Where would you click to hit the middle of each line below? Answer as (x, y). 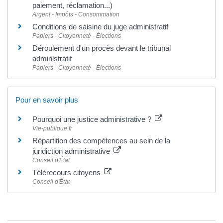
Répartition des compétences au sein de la (101, 141)
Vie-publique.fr (52, 129)
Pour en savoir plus (47, 100)
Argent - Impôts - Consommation (76, 14)
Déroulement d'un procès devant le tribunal (102, 48)
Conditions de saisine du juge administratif (100, 26)
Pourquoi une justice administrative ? (93, 119)
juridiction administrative (72, 151)
